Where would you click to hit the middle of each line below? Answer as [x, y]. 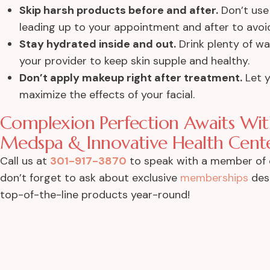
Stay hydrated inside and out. [98, 44]
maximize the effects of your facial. [107, 95]
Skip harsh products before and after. [119, 11]
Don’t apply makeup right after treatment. [131, 78]
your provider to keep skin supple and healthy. [134, 61]
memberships [214, 178]
